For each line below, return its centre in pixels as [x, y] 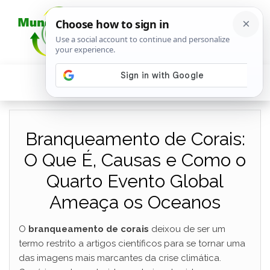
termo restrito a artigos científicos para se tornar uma [132, 243]
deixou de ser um [187, 229]
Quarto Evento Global [135, 181]
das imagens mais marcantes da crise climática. [120, 258]
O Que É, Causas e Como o [135, 160]
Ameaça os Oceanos [135, 202]
